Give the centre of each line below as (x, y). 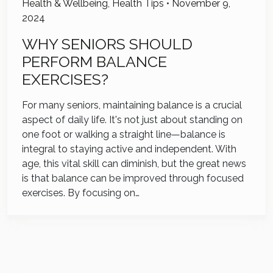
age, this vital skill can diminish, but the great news (134, 164)
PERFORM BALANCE (94, 62)
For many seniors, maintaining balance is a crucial (132, 105)
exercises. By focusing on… (81, 193)
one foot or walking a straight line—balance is (124, 135)
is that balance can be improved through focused (133, 179)
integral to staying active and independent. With (129, 149)
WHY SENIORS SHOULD (107, 44)
